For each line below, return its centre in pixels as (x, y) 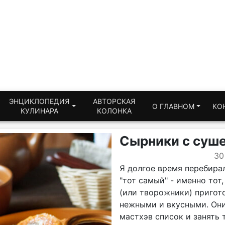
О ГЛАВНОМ (173, 106)
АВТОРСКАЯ (114, 101)
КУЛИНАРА (39, 111)
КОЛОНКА (114, 111)
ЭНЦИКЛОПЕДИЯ (39, 101)
